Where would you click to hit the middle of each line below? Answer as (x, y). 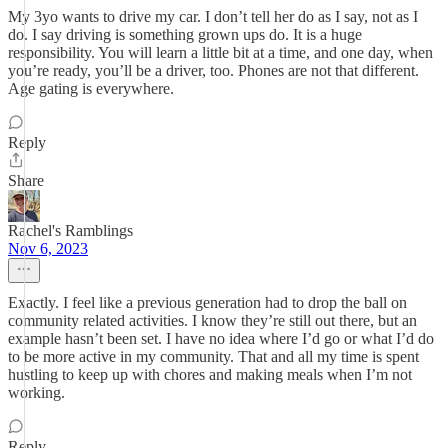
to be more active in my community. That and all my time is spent (213, 356)
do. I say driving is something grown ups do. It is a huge (185, 34)
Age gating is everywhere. (91, 88)
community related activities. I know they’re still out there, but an (212, 320)
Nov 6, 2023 (48, 248)
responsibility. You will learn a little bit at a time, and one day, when (220, 52)
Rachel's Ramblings (70, 230)
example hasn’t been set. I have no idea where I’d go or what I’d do (221, 338)
